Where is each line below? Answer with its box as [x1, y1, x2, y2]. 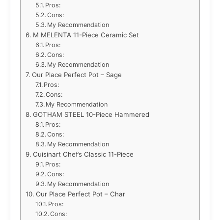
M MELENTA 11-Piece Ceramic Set [32, 31, 139, 39]
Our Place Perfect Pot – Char [35, 190, 125, 198]
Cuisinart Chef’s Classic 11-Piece [32, 150, 134, 158]
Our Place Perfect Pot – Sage [31, 71, 122, 79]
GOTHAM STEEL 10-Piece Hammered [32, 110, 149, 118]
